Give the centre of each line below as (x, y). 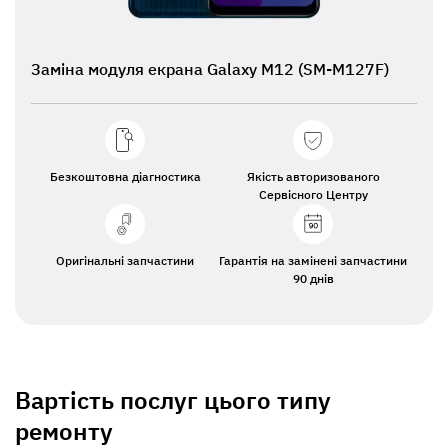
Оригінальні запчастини (125, 260)
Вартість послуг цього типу (173, 400)
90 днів (313, 278)
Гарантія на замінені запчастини (313, 260)
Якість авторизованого (313, 176)
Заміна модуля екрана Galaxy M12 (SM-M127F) (210, 69)
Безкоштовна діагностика (125, 176)
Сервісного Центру (313, 194)
